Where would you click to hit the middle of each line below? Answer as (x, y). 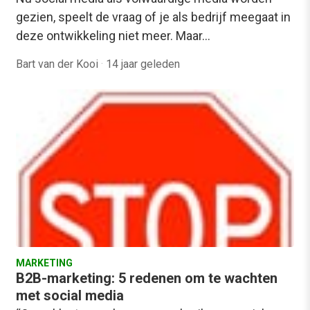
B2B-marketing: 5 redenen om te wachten (147, 278)
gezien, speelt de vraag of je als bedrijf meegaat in (153, 17)
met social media (70, 295)
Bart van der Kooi (58, 64)
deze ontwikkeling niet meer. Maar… (113, 35)
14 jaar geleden (143, 64)
